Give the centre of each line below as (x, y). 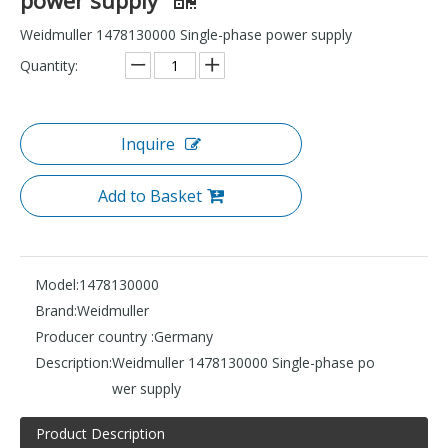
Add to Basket (150, 195)
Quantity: (49, 65)
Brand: (56, 310)
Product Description (100, 433)
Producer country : (94, 336)
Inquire (148, 143)
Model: (57, 284)
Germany (183, 336)
